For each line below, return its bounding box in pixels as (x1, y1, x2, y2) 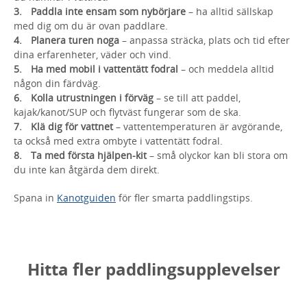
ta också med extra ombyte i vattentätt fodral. (14, 134, 223, 147)
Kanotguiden (57, 191, 116, 204)
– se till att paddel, (153, 90, 241, 104)
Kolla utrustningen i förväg (31, 90, 153, 104)
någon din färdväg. (14, 76, 101, 90)
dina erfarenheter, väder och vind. (14, 47, 171, 61)
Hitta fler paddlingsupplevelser (27, 257, 280, 280)
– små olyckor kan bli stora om (147, 148, 288, 162)
